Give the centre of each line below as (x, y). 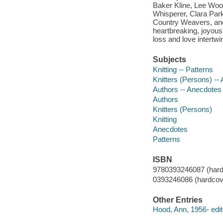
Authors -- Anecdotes (187, 89)
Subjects (169, 60)
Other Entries (177, 200)
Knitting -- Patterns (183, 69)
